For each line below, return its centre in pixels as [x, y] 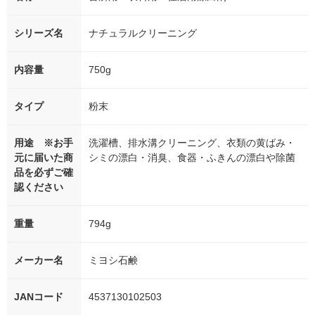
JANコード [39, 297]
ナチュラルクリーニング [143, 33]
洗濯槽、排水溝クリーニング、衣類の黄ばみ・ [192, 143]
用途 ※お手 [44, 143]
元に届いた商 [44, 158]
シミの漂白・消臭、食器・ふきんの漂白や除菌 [192, 158]
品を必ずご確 [44, 173]
